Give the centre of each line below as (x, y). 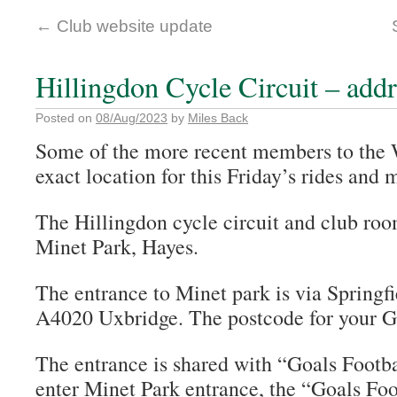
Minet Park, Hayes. (117, 246)
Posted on (64, 118)
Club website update (132, 26)
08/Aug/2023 (132, 118)
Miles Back (218, 118)
